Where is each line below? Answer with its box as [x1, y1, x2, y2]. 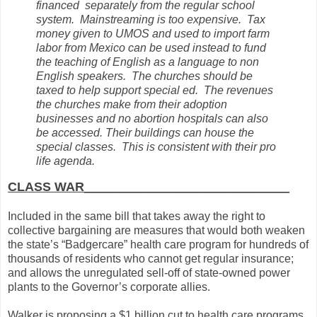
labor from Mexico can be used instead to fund [36, 41, 266, 54]
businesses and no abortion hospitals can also [36, 112, 268, 125]
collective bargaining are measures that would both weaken [8, 224, 305, 237]
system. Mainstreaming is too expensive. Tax [36, 13, 265, 25]
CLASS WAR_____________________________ [8, 180, 289, 195]
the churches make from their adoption [36, 98, 227, 110]
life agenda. [36, 154, 95, 167]
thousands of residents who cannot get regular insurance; [8, 253, 294, 265]
